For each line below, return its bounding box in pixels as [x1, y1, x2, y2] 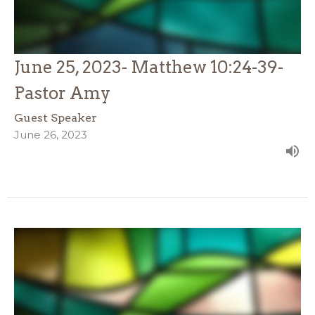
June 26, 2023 [14, 127, 87, 141]
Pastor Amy [14, 82, 110, 103]
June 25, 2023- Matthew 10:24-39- [14, 56, 283, 77]
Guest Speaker [14, 110, 97, 124]
